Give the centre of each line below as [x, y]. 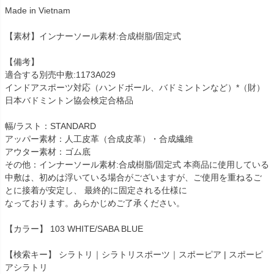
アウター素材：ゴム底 [48, 152]
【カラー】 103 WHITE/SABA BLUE [74, 229]
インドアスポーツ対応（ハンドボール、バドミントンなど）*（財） [135, 88]
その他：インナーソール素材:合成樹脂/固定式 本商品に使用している [137, 165]
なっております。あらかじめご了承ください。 [95, 203]
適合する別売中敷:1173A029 [60, 75]
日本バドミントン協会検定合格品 [69, 101]
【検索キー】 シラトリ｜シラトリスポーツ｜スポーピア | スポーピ [134, 255]
